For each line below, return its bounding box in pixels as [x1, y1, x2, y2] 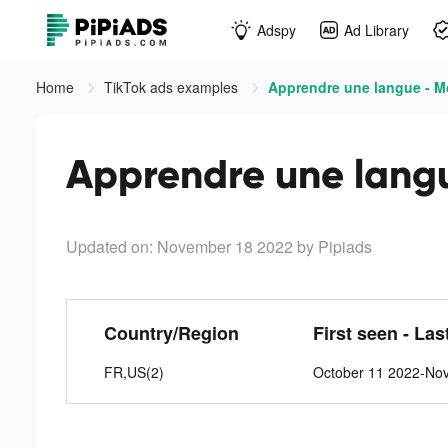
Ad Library [344, 19, 409, 40]
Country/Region [104, 320, 240, 346]
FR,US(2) [104, 362, 165, 382]
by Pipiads [297, 235, 372, 258]
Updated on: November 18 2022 [66, 235, 293, 258]
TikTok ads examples [104, 77, 242, 97]
